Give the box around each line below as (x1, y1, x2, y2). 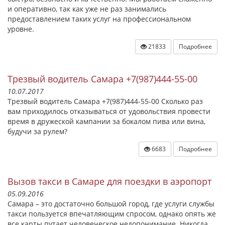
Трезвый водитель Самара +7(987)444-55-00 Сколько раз (8, 96, 203, 106)
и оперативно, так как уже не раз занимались (8, 4, 166, 14)
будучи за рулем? (8, 127, 67, 136)
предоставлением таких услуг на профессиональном (8, 14, 191, 24)
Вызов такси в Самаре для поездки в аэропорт (8, 175, 211, 187)
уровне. (8, 24, 34, 34)
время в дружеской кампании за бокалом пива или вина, (8, 117, 205, 126)
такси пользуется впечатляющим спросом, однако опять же (8, 209, 216, 218)
